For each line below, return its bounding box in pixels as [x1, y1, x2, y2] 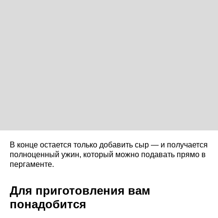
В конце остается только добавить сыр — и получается [10, 140, 208, 149]
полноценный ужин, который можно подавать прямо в [10, 150, 206, 159]
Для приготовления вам [10, 183, 150, 197]
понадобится [10, 197, 86, 211]
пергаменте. [10, 160, 54, 168]
